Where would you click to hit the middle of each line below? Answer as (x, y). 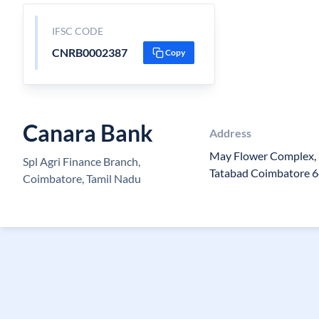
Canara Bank (88, 133)
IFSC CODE (77, 31)
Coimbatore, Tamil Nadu (82, 178)
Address (231, 133)
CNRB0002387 (89, 52)
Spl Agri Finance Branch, (82, 161)
